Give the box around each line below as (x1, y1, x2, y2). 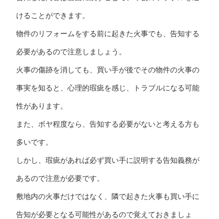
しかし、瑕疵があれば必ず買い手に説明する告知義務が (16, 156, 199, 164)
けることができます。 (16, 11, 89, 20)
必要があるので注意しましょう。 (16, 47, 126, 56)
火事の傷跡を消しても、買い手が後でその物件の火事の (16, 66, 199, 74)
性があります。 (16, 102, 67, 110)
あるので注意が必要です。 (16, 174, 104, 182)
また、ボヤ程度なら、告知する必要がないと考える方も (16, 120, 199, 128)
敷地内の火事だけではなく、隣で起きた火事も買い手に (16, 192, 199, 200)
